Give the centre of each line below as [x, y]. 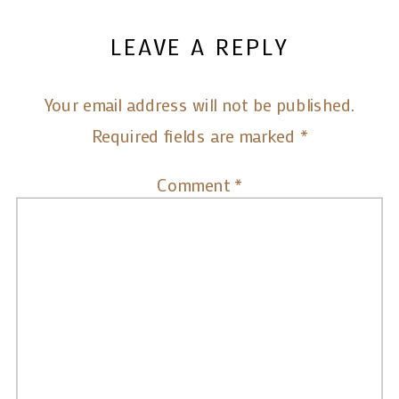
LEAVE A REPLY [199, 46]
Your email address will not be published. [199, 104]
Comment [196, 184]
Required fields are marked [195, 135]
